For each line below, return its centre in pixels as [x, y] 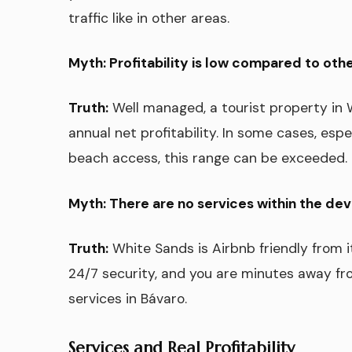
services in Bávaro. [128, 299]
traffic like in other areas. [149, 18]
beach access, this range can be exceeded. [208, 158]
